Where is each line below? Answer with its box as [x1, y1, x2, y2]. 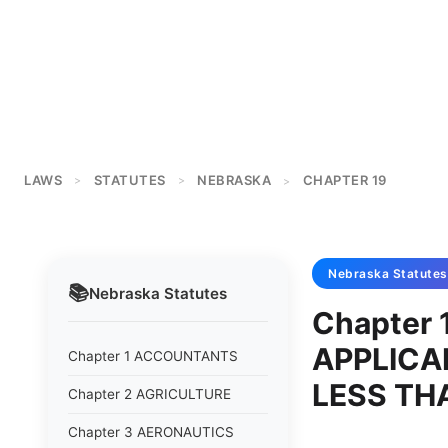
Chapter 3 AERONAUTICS [68, 424, 234, 440]
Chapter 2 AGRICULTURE [68, 386, 231, 402]
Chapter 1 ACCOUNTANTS [68, 348, 238, 364]
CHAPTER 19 [302, 172, 387, 188]
